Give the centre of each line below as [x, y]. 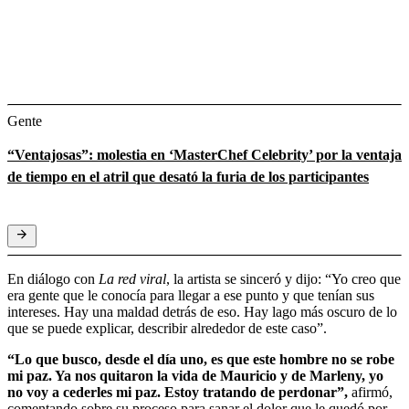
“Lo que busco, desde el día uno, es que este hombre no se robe [201, 359]
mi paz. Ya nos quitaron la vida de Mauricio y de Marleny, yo [195, 375]
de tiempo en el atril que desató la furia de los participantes [188, 176]
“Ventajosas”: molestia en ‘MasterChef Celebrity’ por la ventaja [204, 154]
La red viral [132, 278]
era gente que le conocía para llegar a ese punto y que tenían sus [191, 295]
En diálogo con [53, 278]
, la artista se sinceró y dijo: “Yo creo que [283, 278]
